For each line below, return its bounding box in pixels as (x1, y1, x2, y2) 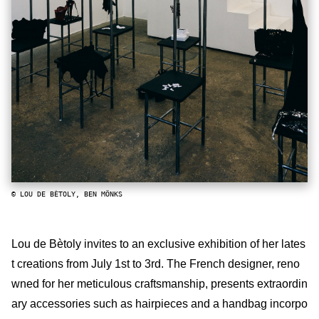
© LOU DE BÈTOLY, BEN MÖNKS (11, 189, 122, 198)
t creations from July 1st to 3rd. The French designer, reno (11, 257, 300, 270)
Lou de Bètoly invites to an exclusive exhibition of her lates (11, 237, 305, 250)
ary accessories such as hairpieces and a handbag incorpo (11, 297, 308, 310)
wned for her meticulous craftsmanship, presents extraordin (11, 277, 308, 290)
